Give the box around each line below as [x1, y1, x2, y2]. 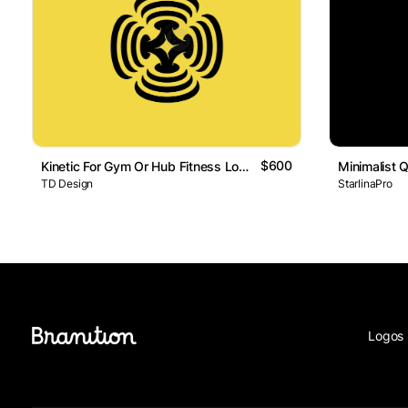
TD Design [41, 177, 94, 191]
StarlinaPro [338, 177, 393, 191]
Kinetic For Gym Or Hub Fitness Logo [239, 158, 250, 175]
